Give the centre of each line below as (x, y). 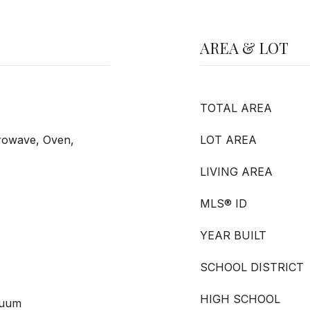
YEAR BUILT (233, 235)
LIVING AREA (236, 172)
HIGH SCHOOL (240, 299)
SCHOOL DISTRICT (252, 267)
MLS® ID (224, 203)
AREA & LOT (244, 48)
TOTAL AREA (236, 108)
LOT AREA (228, 140)
